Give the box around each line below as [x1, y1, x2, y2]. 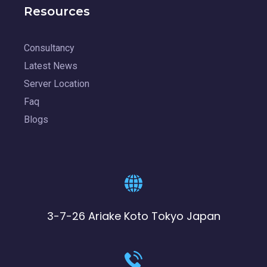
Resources [24, 4, 90, 18]
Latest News [24, 60, 77, 72]
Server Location [24, 77, 89, 89]
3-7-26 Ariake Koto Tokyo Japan [46, 208, 221, 223]
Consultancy [24, 42, 74, 54]
